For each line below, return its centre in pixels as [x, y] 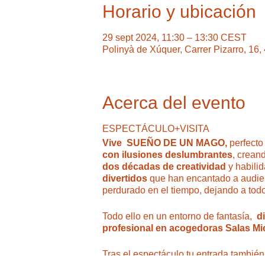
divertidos [125, 178]
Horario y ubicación [179, 11]
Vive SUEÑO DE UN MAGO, [164, 143]
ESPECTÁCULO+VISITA [156, 128]
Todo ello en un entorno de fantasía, [179, 216]
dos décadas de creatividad [164, 166]
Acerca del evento [174, 102]
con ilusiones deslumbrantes [167, 154]
